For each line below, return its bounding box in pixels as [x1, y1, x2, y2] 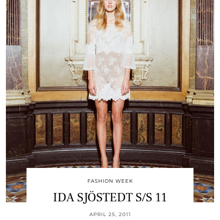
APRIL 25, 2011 [89, 211, 131, 218]
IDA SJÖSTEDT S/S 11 [53, 189, 167, 205]
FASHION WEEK [87, 177, 133, 184]
